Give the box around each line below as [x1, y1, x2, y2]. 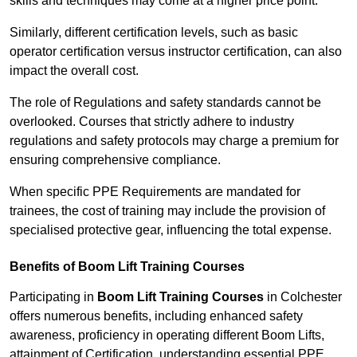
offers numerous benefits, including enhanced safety [10, 309, 303, 324]
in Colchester [264, 290, 342, 304]
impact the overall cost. [10, 64, 139, 78]
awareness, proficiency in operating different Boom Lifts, [10, 328, 324, 343]
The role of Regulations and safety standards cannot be [10, 96, 321, 110]
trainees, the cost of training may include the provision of [10, 204, 325, 218]
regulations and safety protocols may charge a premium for [10, 134, 339, 148]
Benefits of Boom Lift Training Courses [10, 260, 245, 274]
